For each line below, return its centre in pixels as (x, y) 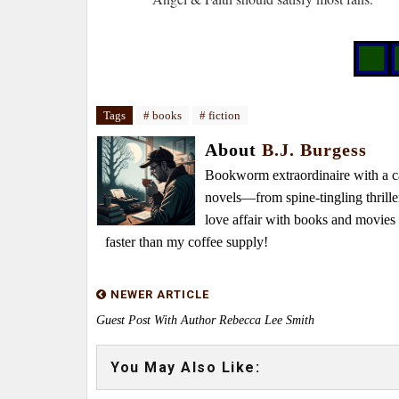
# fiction (220, 115)
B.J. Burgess (314, 150)
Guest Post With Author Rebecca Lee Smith (205, 320)
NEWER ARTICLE (158, 294)
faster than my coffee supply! (187, 242)
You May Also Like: (185, 367)
